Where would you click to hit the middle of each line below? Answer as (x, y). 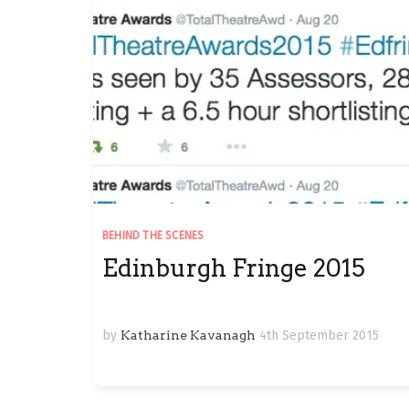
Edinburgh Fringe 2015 (234, 267)
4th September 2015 (319, 335)
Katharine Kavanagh (188, 335)
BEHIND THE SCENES (153, 235)
